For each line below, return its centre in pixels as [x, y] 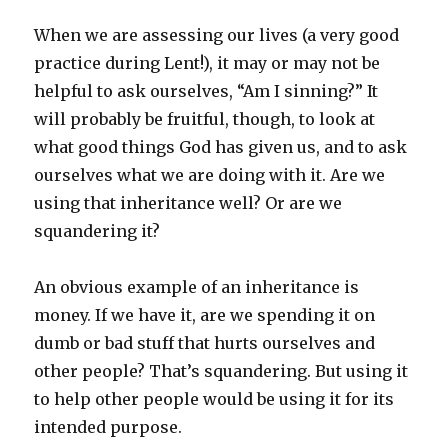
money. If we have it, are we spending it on [205, 315]
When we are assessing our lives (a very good [217, 35]
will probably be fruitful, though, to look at [205, 119]
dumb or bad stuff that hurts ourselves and [205, 343]
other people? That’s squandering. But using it [221, 371]
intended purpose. [108, 427]
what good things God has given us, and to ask [221, 147]
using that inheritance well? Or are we [188, 203]
